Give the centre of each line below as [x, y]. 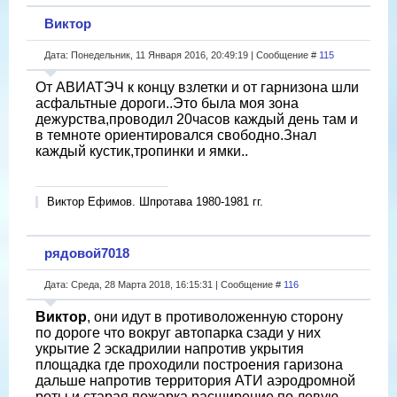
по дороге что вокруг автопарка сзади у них [178, 332]
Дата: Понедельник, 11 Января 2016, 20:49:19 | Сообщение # [182, 54]
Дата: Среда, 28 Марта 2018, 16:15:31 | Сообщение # [164, 284]
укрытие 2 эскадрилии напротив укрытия [170, 348]
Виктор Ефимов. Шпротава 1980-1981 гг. [155, 201]
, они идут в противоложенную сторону [215, 316]
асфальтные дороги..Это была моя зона [167, 103]
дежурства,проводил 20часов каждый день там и [197, 119]
